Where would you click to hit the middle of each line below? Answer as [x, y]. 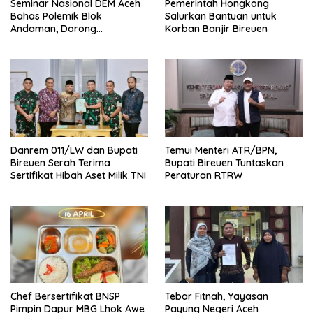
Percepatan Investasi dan [70, 42]
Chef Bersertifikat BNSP [65, 297]
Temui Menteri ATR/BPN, [221, 150]
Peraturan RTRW [204, 175]
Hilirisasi [29, 54]
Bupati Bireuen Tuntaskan [224, 162]
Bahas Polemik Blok [56, 16]
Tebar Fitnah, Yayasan [217, 297]
